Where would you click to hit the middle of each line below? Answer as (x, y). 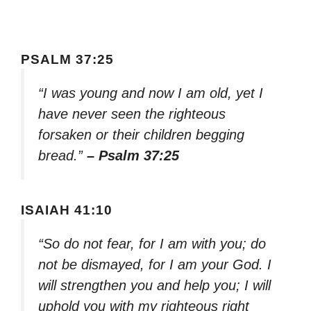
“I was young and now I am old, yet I (151, 93)
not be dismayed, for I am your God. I (155, 264)
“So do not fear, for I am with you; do (152, 243)
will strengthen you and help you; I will (154, 285)
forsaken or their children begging (141, 135)
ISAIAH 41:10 (67, 210)
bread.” (62, 156)
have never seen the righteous (132, 114)
